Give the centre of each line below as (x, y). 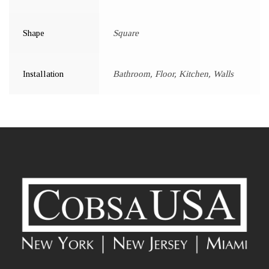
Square (126, 33)
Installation (43, 74)
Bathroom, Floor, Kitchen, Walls (173, 74)
